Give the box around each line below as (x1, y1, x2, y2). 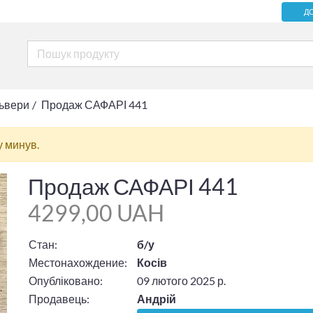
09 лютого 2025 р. (136, 273, 226, 287)
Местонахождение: (28, 255, 127, 269)
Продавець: (28, 291, 89, 305)
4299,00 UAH (27, 199, 164, 226)
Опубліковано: (28, 273, 103, 287)
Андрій (136, 291, 176, 305)
